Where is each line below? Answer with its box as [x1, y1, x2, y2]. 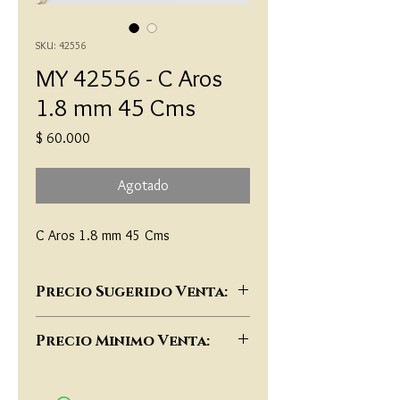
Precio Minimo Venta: [36, 331, 210, 352]
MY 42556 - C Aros [36, 62, 222, 94]
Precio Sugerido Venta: [36, 282, 228, 303]
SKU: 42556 [36, 38, 86, 53]
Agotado [117, 177, 169, 195]
